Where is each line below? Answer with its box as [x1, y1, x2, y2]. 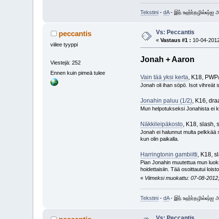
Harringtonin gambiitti [140, 151, 197, 158]
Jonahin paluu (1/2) [140, 97, 192, 104]
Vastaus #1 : [160, 37, 192, 43]
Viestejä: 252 [50, 59, 81, 66]
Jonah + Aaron [140, 55, 195, 64]
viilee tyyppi [50, 41, 78, 47]
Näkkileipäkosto [140, 120, 183, 128]
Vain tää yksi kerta [140, 73, 188, 81]
